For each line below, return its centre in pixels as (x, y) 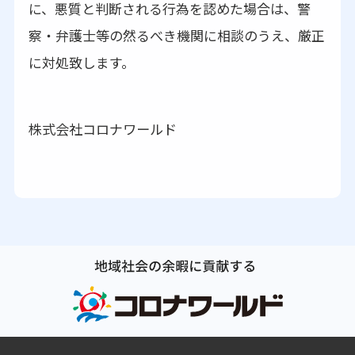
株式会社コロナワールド (102, 129)
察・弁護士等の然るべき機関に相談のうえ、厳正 (176, 35)
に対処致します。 (81, 62)
